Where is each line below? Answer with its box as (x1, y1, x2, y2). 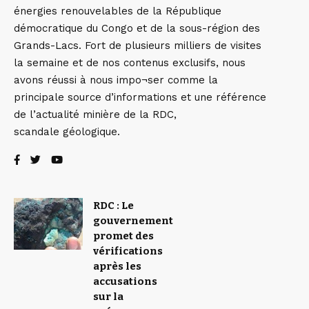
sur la (93, 290, 123, 303)
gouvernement (93, 215, 173, 228)
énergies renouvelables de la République (14, 5, 221, 18)
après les (93, 260, 141, 273)
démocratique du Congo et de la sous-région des (14, 22, 260, 35)
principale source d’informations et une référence (14, 91, 266, 104)
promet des (93, 230, 154, 243)
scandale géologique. (14, 126, 120, 139)
